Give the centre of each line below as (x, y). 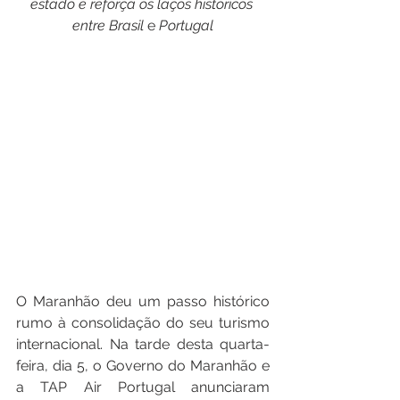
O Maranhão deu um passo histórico (143, 301)
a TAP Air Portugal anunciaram (143, 387)
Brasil (126, 25)
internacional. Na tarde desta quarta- (143, 344)
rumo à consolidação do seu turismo (143, 323)
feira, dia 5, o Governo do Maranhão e (143, 366)
